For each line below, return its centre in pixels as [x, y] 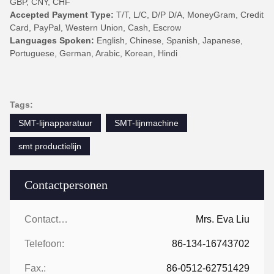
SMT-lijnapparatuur [55, 123]
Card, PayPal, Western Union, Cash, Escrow [95, 28]
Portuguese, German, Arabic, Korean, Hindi [94, 53]
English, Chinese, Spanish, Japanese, [168, 40]
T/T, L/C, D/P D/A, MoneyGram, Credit [189, 15]
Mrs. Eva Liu [223, 219]
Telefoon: [44, 244]
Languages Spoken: [52, 40]
